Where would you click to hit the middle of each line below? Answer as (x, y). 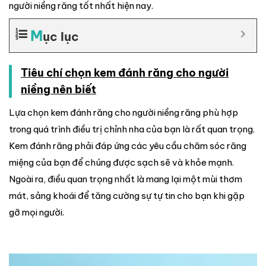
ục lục (61, 37)
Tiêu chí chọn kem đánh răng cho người (125, 73)
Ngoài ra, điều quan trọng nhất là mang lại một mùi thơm (126, 179)
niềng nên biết (58, 90)
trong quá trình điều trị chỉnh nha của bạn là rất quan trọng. (132, 129)
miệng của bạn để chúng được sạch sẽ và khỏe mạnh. (121, 162)
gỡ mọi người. (37, 212)
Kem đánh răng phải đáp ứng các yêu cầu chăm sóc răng (128, 145)
